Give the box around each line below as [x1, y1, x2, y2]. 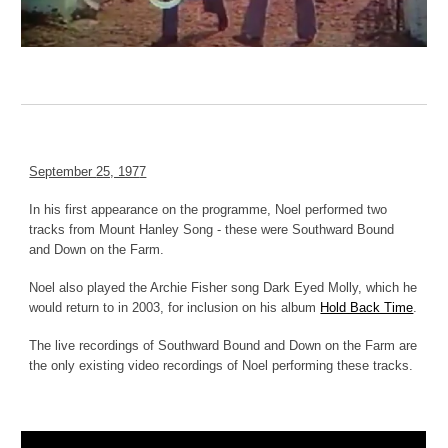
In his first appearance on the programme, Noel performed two [29, 202, 388, 217]
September [29, 164, 97, 179]
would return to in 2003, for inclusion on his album [29, 300, 321, 315]
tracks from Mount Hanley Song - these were [29, 222, 293, 237]
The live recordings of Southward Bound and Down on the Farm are [29, 338, 418, 353]
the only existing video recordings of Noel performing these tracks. [29, 358, 414, 373]
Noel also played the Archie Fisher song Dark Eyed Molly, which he [29, 280, 418, 295]
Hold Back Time [320, 300, 414, 315]
